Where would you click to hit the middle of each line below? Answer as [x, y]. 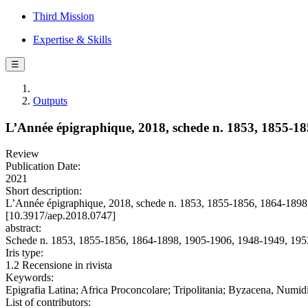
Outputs [50, 101]
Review [22, 154]
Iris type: [24, 253]
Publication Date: [43, 166]
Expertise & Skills [72, 40]
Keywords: [30, 278]
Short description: [44, 191]
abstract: [23, 228]
